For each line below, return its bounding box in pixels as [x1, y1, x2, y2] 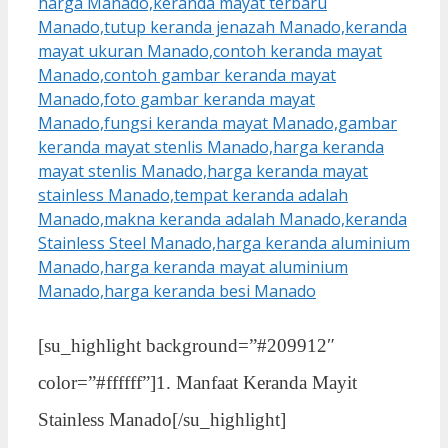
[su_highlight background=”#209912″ [38, 334, 335, 356]
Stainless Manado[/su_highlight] [38, 408, 286, 430]
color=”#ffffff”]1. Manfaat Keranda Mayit [38, 371, 357, 393]
